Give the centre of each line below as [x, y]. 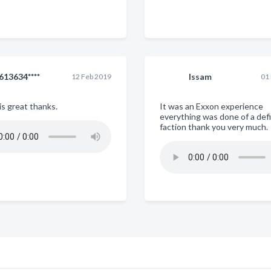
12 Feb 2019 [91, 77]
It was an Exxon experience [211, 106]
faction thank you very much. [214, 127]
